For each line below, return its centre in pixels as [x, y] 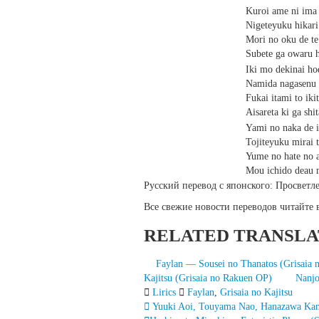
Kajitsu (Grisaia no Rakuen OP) [208, 278]
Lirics [164, 292]
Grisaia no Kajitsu [256, 292]
